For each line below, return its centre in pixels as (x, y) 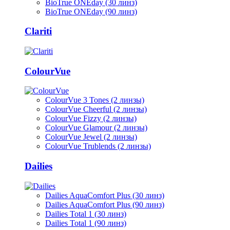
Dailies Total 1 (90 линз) (86, 223)
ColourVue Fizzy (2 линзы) (91, 119)
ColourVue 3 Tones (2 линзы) (95, 100)
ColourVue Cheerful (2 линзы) (96, 109)
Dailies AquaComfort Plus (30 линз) (105, 195)
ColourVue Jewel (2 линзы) (91, 137)
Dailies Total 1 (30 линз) (86, 214)
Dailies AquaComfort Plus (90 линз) (105, 204)
